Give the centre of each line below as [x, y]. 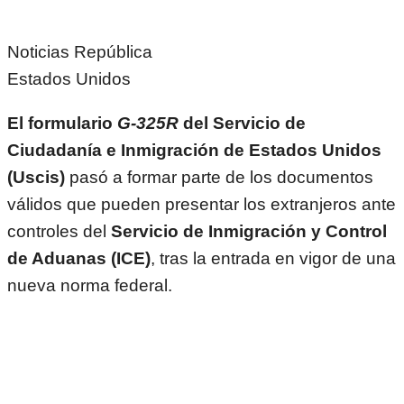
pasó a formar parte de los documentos [219, 177]
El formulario [62, 123]
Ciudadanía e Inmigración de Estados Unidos [194, 150]
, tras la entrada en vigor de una [273, 258]
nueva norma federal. [90, 285]
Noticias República [80, 51]
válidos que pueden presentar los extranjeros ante [202, 204]
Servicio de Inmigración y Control [249, 231]
